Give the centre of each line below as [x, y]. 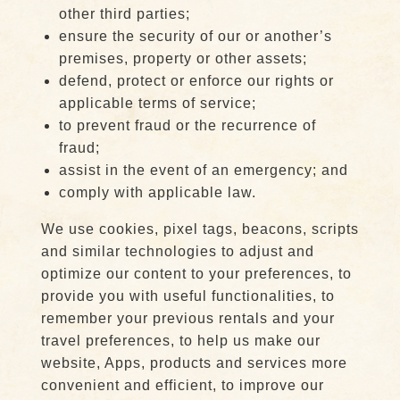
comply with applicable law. [157, 192]
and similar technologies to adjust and [177, 251]
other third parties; [124, 14]
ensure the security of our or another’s [195, 36]
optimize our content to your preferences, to [196, 274]
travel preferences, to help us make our [180, 341]
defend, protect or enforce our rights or [196, 81]
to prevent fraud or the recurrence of [187, 125]
